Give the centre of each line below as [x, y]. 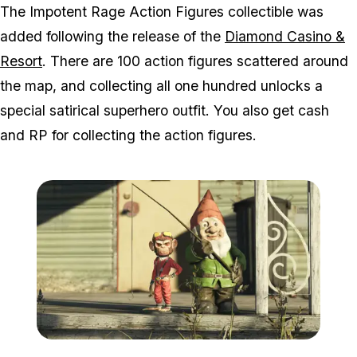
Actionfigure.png [279, 347]
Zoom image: [210, 347]
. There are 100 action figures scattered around [195, 61]
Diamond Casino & [285, 36]
